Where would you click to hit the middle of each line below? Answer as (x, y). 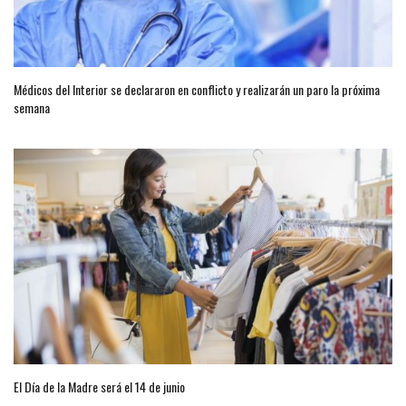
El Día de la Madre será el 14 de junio (99, 387)
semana (32, 108)
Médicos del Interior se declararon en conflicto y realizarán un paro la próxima (197, 90)
